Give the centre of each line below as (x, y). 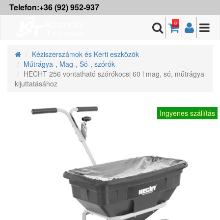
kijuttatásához (36, 83)
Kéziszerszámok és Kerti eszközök (85, 54)
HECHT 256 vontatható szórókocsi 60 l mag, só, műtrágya (114, 74)
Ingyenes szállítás (187, 113)
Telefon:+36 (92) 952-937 (54, 7)
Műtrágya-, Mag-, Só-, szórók (69, 64)
